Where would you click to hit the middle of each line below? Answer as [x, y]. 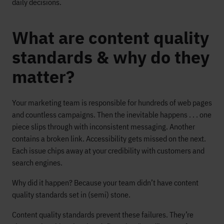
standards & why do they [111, 57]
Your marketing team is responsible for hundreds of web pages [112, 102]
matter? [43, 76]
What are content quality [110, 37]
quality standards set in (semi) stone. [71, 194]
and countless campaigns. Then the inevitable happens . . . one [112, 114]
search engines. [37, 162]
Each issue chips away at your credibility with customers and [108, 150]
